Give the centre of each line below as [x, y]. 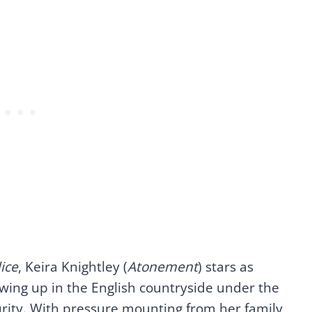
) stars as [225, 267]
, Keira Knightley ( [72, 267]
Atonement [162, 267]
